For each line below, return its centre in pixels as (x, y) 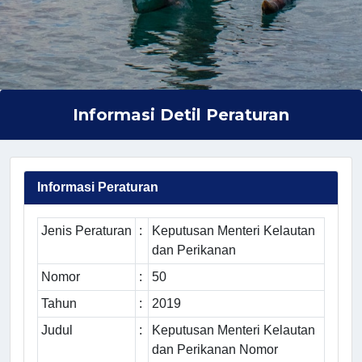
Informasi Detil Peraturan (181, 115)
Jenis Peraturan (86, 231)
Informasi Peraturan (98, 187)
